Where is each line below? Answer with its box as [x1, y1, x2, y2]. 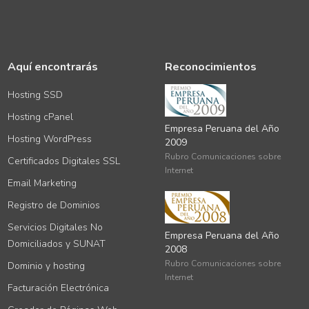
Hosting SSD [8, 88, 63, 101]
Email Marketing [8, 177, 77, 190]
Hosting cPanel [8, 110, 74, 123]
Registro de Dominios [8, 199, 101, 212]
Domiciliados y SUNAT [8, 237, 106, 250]
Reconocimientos [164, 59, 257, 74]
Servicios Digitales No [8, 221, 103, 234]
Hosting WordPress [8, 132, 92, 146]
